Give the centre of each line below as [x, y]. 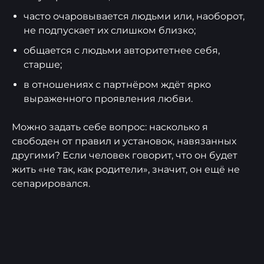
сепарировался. [51, 184]
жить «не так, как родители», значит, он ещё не [126, 170]
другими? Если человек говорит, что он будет [125, 156]
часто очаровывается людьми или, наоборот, [134, 16]
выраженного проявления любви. [108, 99]
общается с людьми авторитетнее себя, [122, 51]
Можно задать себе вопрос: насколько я [110, 127]
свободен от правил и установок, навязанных [124, 141]
